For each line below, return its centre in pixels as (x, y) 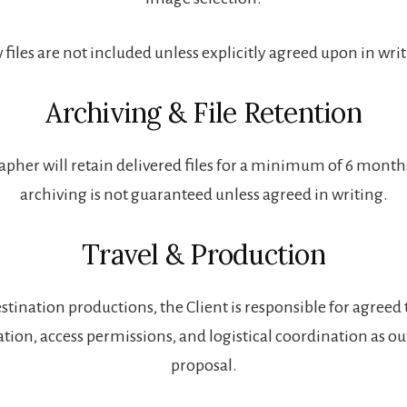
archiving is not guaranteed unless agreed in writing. (203, 194)
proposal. (203, 365)
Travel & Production (203, 254)
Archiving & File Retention (203, 112)
